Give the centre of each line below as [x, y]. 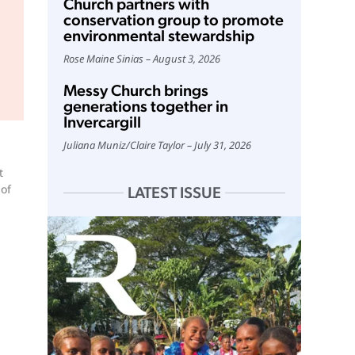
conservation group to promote [173, 20]
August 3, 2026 [186, 59]
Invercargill [102, 122]
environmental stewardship [158, 36]
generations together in [145, 107]
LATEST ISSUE [174, 193]
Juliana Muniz [94, 145]
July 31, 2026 [222, 145]
